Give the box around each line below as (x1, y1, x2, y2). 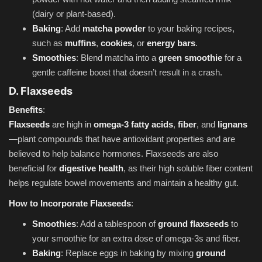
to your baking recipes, (146, 23, 235, 33)
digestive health (59, 163, 123, 173)
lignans (218, 119, 247, 129)
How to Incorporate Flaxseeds (9, 198, 131, 208)
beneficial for (9, 163, 59, 173)
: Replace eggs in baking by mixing (61, 247, 196, 258)
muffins (65, 37, 96, 48)
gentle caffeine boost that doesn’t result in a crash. (32, 67, 222, 77)
